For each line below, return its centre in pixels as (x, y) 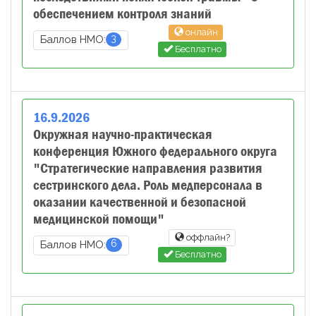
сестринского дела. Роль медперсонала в (148, 185)
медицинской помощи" (99, 219)
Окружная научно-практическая (123, 134)
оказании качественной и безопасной (140, 202)
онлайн (200, 32)
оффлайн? (207, 237)
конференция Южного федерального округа (155, 151)
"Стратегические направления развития (148, 168)
